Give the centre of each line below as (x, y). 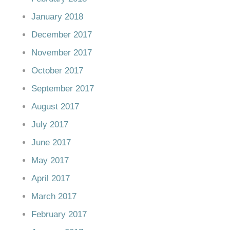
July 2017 (50, 124)
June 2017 (51, 142)
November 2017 (62, 52)
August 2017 (55, 106)
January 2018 (57, 16)
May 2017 (50, 160)
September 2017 (63, 88)
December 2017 (62, 34)
